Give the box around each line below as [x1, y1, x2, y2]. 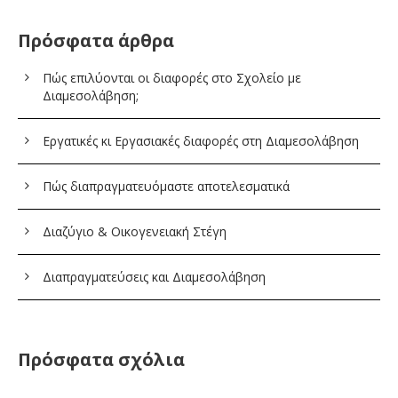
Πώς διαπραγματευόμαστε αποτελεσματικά [43, 178, 290, 195]
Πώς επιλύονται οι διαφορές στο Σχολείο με [43, 69, 301, 86]
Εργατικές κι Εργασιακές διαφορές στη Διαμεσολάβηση [43, 132, 359, 149]
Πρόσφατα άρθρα [18, 28, 174, 52]
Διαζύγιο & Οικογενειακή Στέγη [43, 223, 227, 240]
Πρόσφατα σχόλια [18, 347, 185, 371]
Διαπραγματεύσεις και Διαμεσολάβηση [43, 268, 266, 285]
